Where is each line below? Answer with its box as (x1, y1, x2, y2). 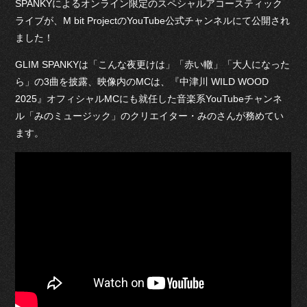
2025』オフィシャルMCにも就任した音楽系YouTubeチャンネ (15, 93, 283, 105)
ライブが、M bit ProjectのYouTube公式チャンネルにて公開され (15, 14, 291, 26)
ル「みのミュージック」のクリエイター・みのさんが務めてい (15, 110, 284, 122)
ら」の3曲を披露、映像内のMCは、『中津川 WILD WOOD (15, 76, 269, 88)
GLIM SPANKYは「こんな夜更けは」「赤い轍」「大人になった (15, 59, 291, 71)
